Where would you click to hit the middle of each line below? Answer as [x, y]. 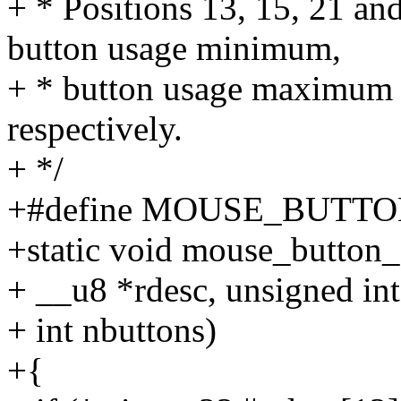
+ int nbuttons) [112, 330]
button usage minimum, [174, 48]
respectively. [95, 129]
